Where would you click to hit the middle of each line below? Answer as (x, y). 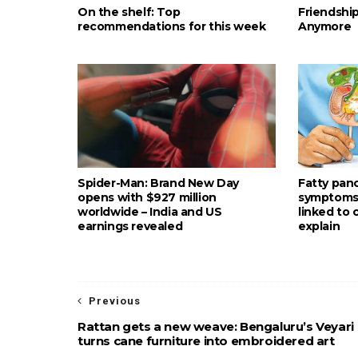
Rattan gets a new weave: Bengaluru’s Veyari (216, 326)
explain (319, 226)
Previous (115, 300)
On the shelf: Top (129, 12)
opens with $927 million (147, 197)
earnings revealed (130, 226)
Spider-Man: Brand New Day (159, 183)
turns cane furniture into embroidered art (206, 340)
